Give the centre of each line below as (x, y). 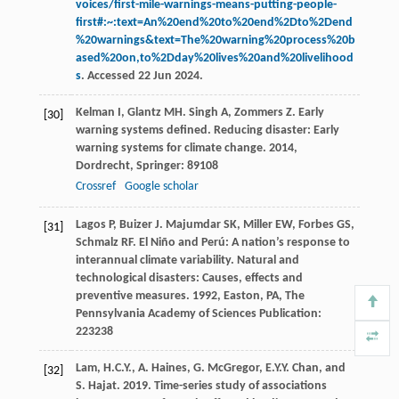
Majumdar (193, 225)
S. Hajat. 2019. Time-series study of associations (201, 387)
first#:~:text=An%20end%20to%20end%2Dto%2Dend (214, 23)
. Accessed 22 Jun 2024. (142, 77)
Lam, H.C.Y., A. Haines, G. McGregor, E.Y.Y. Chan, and (210, 369)
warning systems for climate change (169, 149)
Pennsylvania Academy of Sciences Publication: (198, 314)
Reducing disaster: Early (276, 131)
